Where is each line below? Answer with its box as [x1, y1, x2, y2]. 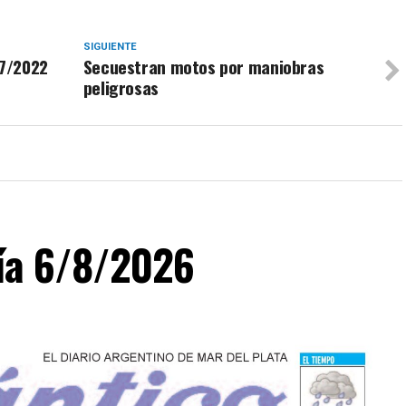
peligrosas [82, 74, 159, 101]
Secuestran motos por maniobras [82, 53, 324, 81]
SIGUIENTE [82, 41, 137, 53]
